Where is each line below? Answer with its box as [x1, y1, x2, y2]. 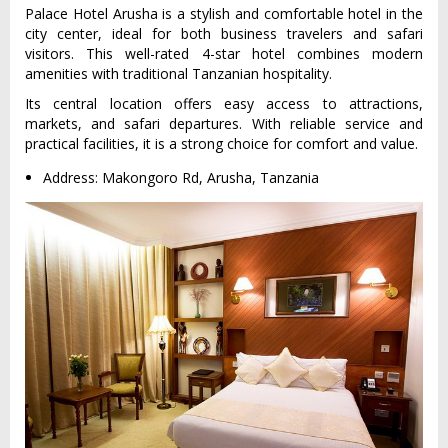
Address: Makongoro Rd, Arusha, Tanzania [43, 168, 319, 188]
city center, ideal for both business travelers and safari [25, 24, 423, 44]
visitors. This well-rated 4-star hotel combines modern [25, 44, 423, 64]
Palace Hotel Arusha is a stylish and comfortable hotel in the [25, 4, 423, 24]
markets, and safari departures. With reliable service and [25, 114, 423, 134]
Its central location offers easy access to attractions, [25, 94, 423, 114]
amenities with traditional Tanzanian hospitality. [25, 64, 332, 84]
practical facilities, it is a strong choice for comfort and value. [25, 134, 418, 154]
